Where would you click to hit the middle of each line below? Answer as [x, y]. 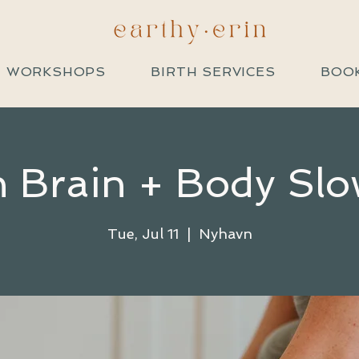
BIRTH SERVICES [213, 72]
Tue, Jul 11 [143, 234]
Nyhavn [225, 234]
